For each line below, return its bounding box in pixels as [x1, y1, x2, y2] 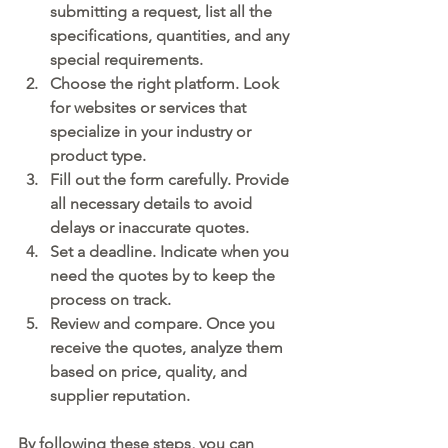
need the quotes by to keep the [50, 266, 279, 286]
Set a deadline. [50, 242, 156, 262]
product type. [50, 146, 146, 166]
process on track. [50, 290, 171, 310]
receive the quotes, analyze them [50, 338, 287, 358]
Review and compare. [50, 314, 202, 334]
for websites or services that [50, 98, 250, 118]
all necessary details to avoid [50, 194, 256, 214]
